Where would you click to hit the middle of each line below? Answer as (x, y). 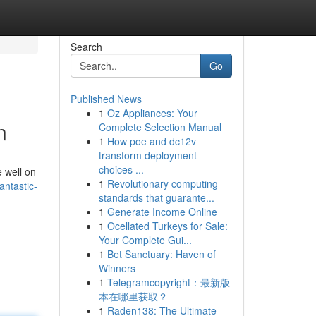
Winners (117, 268)
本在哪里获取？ (133, 296)
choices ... (121, 169)
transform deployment (147, 155)
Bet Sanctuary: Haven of (161, 254)
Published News (106, 99)
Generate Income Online (162, 212)
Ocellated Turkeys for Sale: (167, 226)
